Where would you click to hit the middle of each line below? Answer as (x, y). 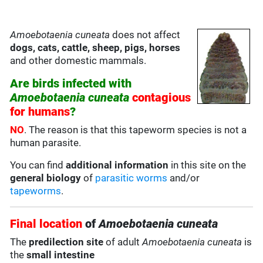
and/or (184, 178)
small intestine (61, 255)
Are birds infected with (71, 84)
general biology (46, 178)
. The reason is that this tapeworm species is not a (136, 130)
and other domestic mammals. (78, 61)
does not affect (145, 35)
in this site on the (208, 165)
